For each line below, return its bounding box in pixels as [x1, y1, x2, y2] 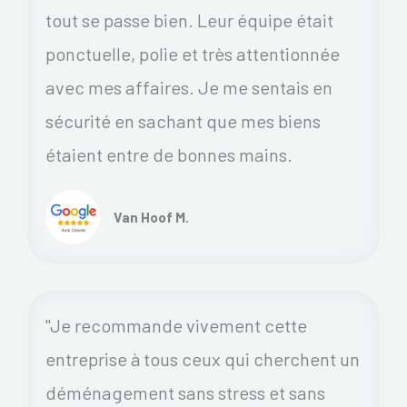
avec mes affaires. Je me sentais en [45, 75, 333, 98]
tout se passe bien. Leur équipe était [45, 8, 333, 31]
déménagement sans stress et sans [45, 381, 325, 403]
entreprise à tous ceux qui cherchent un [45, 347, 360, 370]
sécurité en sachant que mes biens [45, 109, 321, 132]
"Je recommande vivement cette [45, 313, 307, 336]
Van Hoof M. [114, 207, 189, 225]
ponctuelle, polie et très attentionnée [45, 42, 340, 65]
